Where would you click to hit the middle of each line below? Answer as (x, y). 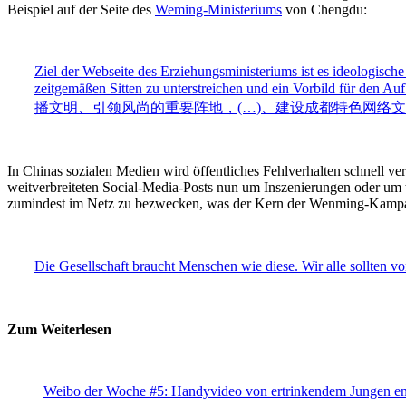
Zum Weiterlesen (59, 330)
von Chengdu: (324, 10)
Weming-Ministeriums (218, 10)
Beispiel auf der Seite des (81, 10)
